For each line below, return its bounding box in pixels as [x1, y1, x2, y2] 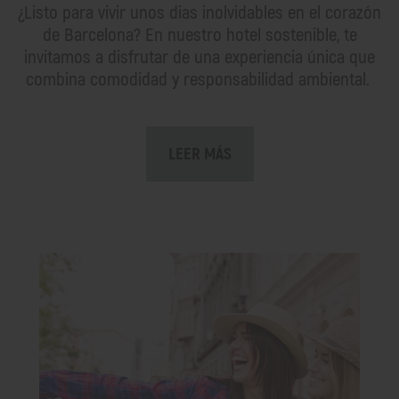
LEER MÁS [167, 142, 232, 165]
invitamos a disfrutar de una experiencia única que [24, 45, 375, 69]
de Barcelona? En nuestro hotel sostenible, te [42, 22, 357, 47]
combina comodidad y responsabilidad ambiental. [25, 67, 374, 92]
